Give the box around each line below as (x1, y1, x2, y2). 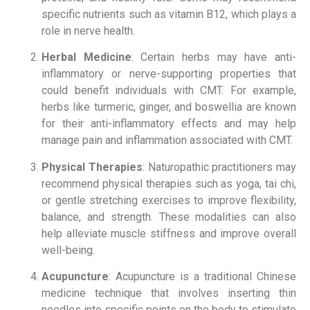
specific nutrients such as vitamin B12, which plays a (42, 8, 296, 21)
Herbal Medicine (42, 51, 131, 64)
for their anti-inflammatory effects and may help (42, 117, 296, 131)
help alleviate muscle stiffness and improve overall (42, 226, 296, 240)
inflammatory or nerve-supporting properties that (42, 67, 296, 81)
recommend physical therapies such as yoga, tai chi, (42, 176, 296, 190)
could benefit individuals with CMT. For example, (42, 84, 296, 98)
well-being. (42, 243, 95, 257)
